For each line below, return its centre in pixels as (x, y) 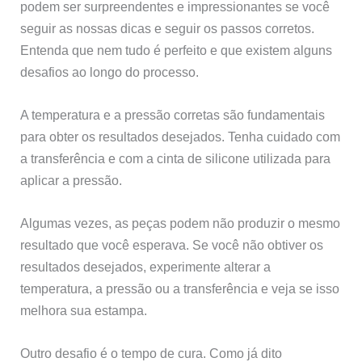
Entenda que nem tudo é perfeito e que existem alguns (177, 50)
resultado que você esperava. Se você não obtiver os (172, 245)
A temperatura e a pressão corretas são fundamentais (173, 114)
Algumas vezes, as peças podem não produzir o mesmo (181, 223)
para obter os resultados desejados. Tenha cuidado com (181, 136)
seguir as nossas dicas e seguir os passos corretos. (168, 28)
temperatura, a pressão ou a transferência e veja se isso (180, 289)
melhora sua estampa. (84, 311)
